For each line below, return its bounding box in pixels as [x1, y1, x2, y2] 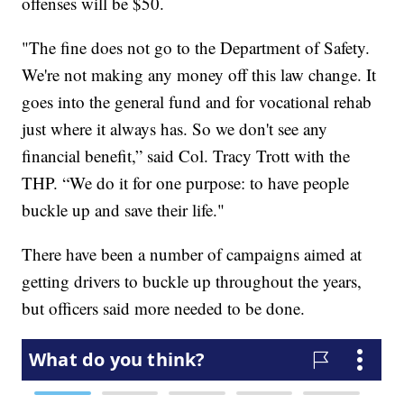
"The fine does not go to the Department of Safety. [22, 36, 371, 60]
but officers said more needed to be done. [22, 297, 306, 320]
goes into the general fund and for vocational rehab [22, 90, 372, 114]
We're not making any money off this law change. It [22, 63, 377, 87]
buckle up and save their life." [22, 198, 225, 222]
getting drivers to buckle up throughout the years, [22, 270, 363, 293]
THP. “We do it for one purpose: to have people [22, 171, 350, 195]
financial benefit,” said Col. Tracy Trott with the [22, 144, 351, 168]
